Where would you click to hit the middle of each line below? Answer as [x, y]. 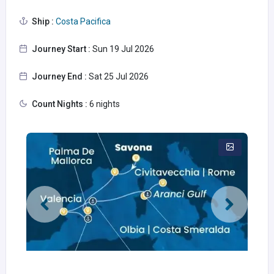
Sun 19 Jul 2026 [122, 49]
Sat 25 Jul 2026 [118, 76]
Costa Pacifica [82, 21]
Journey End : [59, 76]
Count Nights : [60, 104]
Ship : [43, 21]
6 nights [104, 104]
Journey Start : [61, 49]
